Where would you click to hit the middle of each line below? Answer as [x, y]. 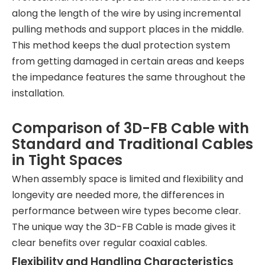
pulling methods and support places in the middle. [128, 29]
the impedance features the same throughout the [129, 77]
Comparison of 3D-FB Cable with [130, 128]
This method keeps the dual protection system [121, 45]
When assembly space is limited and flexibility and [127, 179]
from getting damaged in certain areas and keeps [128, 61]
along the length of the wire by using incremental [126, 13]
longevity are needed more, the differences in [118, 195]
